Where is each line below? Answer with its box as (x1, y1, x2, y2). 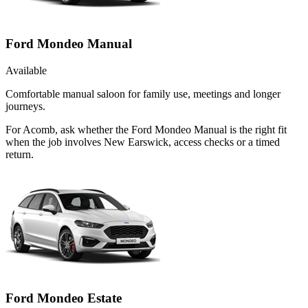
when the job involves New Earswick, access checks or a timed (5, 136, 280, 148)
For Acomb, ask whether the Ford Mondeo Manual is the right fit (5, 124, 287, 136)
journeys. (5, 100, 45, 113)
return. (5, 148, 34, 161)
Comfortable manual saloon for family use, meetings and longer (5, 88, 280, 100)
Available (5, 65, 47, 77)
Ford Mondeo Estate (5, 290, 122, 305)
